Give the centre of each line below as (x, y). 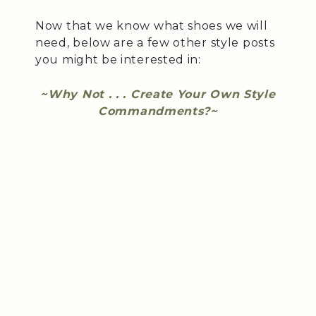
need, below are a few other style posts (155, 42)
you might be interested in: (118, 59)
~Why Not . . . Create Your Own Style (158, 94)
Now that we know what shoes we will (152, 25)
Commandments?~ (158, 111)
